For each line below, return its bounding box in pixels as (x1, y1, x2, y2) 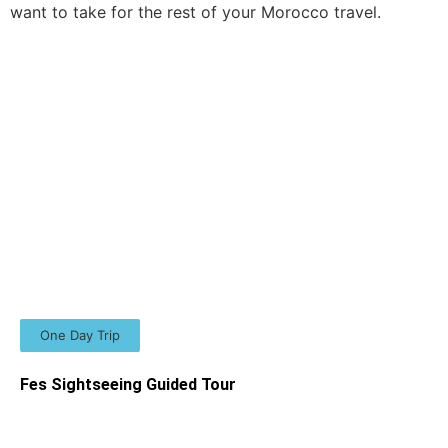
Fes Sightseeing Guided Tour (20, 374, 236, 394)
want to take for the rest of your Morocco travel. (10, 2, 381, 23)
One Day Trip (40, 326, 120, 343)
